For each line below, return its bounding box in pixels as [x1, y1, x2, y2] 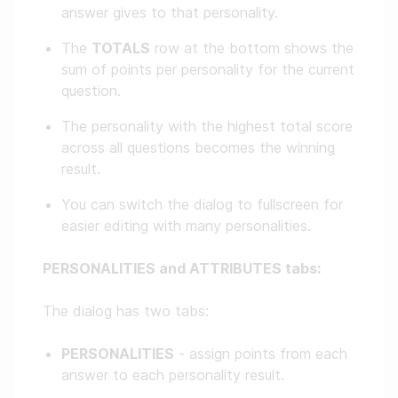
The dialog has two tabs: [43, 302, 209, 321]
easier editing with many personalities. [61, 217, 311, 235]
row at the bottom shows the [150, 39, 354, 58]
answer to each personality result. [61, 366, 284, 385]
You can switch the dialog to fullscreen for [61, 195, 343, 214]
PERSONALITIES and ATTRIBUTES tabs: [43, 259, 321, 278]
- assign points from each [174, 345, 347, 363]
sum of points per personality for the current [61, 60, 354, 79]
